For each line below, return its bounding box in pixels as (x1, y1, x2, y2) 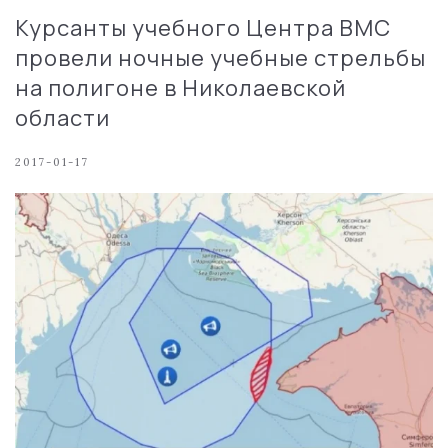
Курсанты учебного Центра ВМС (15, 12, 391, 43)
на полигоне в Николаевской (15, 72, 346, 103)
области (15, 102, 110, 133)
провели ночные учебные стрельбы (15, 42, 426, 73)
